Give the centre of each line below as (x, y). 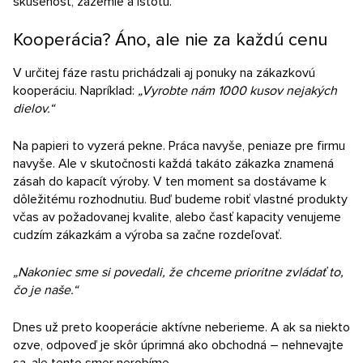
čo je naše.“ (45, 290)
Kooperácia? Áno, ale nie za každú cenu (170, 40)
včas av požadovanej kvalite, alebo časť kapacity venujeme (177, 217)
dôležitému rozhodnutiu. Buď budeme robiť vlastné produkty (180, 199)
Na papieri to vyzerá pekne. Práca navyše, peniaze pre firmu (179, 146)
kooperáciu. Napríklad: (75, 91)
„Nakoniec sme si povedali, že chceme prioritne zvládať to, (178, 272)
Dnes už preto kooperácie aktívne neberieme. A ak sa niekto (181, 327)
